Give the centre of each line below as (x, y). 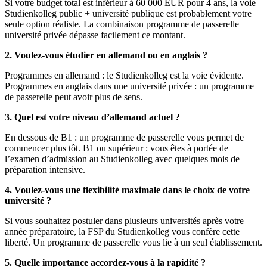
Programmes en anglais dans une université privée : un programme (129, 86)
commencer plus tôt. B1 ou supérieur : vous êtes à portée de (117, 148)
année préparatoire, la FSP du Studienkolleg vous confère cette (122, 231)
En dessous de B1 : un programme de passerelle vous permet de (124, 137)
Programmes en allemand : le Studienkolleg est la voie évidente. (124, 75)
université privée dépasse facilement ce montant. (95, 35)
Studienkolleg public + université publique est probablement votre (128, 13)
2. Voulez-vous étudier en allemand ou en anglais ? (106, 55)
